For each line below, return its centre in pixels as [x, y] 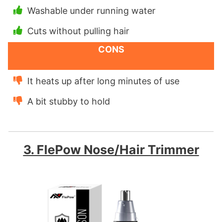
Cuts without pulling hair [78, 31]
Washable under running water [91, 11]
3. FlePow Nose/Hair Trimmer [111, 150]
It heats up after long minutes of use [103, 81]
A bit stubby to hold [69, 102]
